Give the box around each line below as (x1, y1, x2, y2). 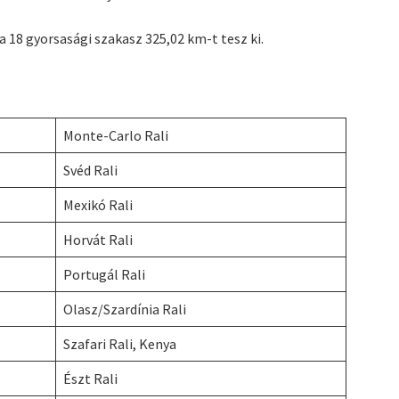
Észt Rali (63, 370, 118, 388)
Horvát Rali (63, 231, 134, 249)
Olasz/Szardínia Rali (63, 300, 187, 319)
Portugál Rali (63, 265, 146, 284)
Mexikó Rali (63, 196, 134, 215)
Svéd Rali (63, 161, 118, 180)
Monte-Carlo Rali (63, 126, 169, 145)
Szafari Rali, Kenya (63, 335, 177, 354)
